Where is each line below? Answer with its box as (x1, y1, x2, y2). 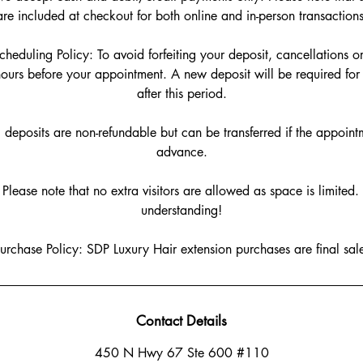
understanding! (141, 202, 222, 219)
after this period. (136, 85, 227, 102)
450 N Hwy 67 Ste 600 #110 (94, 344, 269, 361)
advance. (156, 143, 207, 160)
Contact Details (136, 312, 227, 330)
